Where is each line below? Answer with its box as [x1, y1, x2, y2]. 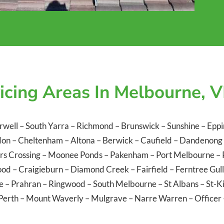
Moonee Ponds [48, 149, 104, 160]
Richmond [76, 120, 115, 131]
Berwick [102, 135, 134, 146]
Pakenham [110, 149, 150, 160]
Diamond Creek [70, 164, 130, 175]
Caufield [140, 135, 173, 146]
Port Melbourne [156, 149, 216, 160]
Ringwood [48, 178, 87, 189]
